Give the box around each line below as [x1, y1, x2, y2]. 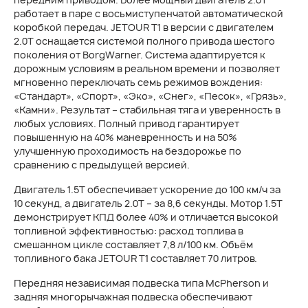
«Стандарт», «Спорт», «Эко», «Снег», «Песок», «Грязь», [14, 89, 287, 102]
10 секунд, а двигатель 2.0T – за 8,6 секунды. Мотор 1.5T [14, 197, 283, 210]
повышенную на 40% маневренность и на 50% [14, 131, 237, 144]
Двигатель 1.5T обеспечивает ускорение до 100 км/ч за [14, 183, 280, 196]
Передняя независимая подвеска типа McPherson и [14, 276, 269, 289]
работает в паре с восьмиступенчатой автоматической [14, 7, 283, 20]
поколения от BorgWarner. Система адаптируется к [14, 48, 265, 61]
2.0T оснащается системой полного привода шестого [14, 34, 275, 47]
